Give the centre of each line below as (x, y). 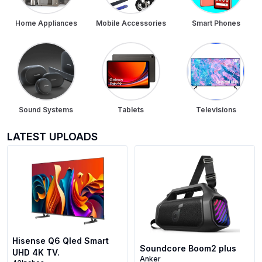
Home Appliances (46, 23)
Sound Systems (46, 110)
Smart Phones (216, 23)
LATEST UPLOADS (52, 137)
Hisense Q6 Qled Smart (61, 241)
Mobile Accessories (131, 23)
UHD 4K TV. (36, 252)
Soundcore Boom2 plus (188, 249)
